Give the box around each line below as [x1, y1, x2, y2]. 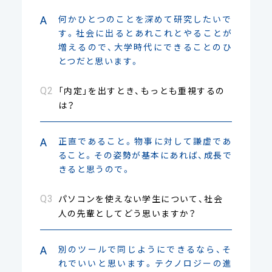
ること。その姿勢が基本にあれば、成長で [58, 148, 233, 161]
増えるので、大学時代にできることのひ [58, 40, 233, 53]
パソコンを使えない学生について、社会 [58, 192, 223, 205]
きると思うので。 [58, 162, 132, 175]
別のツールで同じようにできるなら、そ [58, 242, 233, 255]
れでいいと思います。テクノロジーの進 [58, 256, 233, 269]
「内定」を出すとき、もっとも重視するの [58, 84, 225, 97]
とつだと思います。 [58, 54, 140, 67]
